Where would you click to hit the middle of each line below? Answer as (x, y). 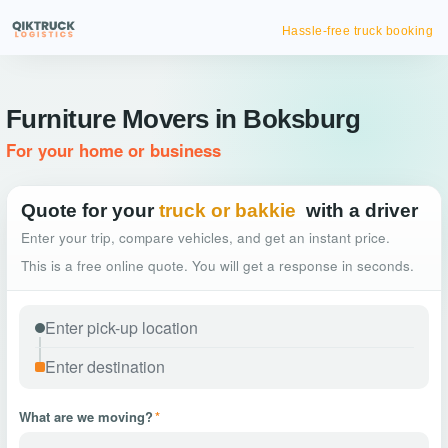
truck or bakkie (227, 210)
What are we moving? (86, 416)
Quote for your (87, 210)
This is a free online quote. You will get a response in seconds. (217, 265)
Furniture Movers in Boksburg (183, 119)
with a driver (362, 210)
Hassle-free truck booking (357, 31)
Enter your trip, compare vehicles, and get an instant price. (205, 237)
